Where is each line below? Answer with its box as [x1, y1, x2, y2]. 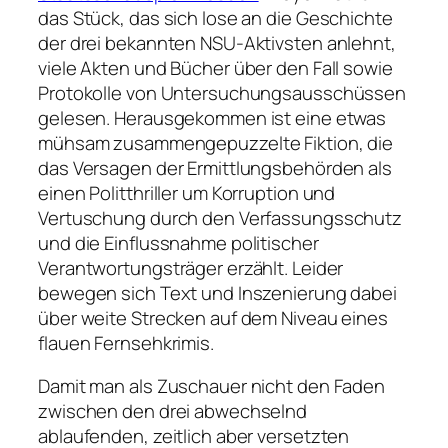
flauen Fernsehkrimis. [38, 329, 214, 356]
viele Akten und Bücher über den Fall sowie [38, 54, 393, 81]
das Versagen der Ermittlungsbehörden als [38, 154, 392, 181]
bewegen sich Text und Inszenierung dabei [38, 279, 397, 306]
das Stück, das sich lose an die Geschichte [38, 4, 393, 31]
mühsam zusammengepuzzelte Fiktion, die [38, 129, 394, 156]
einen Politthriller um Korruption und [38, 179, 336, 206]
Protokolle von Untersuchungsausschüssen [38, 79, 407, 106]
